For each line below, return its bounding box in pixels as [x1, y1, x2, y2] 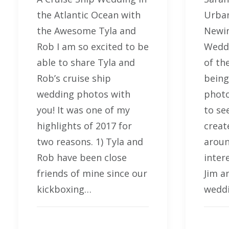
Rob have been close [37, 151, 127, 164]
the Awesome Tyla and [37, 24, 136, 37]
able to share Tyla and [37, 56, 135, 68]
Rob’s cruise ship [37, 72, 111, 84]
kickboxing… [37, 182, 91, 195]
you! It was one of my [37, 103, 130, 116]
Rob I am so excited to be [37, 40, 149, 53]
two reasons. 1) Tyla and [37, 135, 143, 148]
